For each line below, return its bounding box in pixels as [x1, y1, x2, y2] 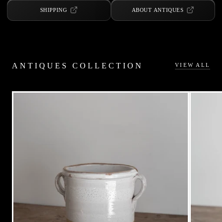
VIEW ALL [175, 62, 210, 68]
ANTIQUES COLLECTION [12, 61, 143, 70]
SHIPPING [40, 6, 67, 13]
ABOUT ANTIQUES [131, 6, 184, 13]
